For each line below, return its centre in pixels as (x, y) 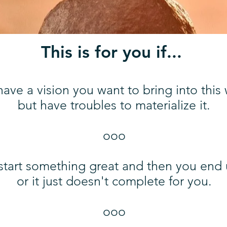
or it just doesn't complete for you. (114, 181)
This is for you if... (114, 52)
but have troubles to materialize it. (114, 105)
